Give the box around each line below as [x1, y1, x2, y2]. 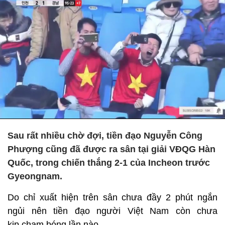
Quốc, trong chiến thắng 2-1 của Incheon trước [8, 158, 210, 168]
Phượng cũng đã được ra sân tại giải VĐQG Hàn [8, 144, 215, 154]
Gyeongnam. [8, 171, 62, 181]
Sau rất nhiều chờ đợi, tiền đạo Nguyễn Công [8, 131, 202, 141]
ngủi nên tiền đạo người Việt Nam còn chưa [8, 206, 217, 216]
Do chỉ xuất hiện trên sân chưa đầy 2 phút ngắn [8, 192, 217, 202]
